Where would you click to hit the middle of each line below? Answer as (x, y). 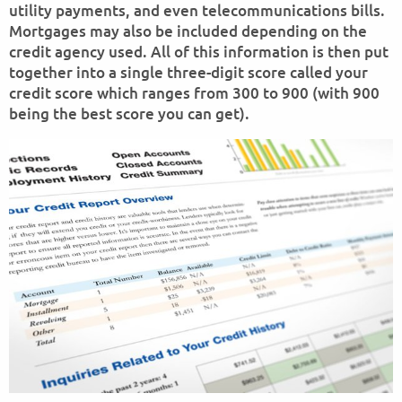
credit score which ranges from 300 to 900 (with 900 (194, 93)
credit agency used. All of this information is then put (199, 52)
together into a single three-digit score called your (188, 72)
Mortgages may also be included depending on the (188, 31)
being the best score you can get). (129, 114)
